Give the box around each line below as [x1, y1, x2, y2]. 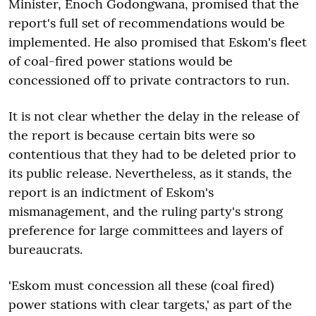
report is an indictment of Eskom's [8, 183, 214, 200]
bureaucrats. [8, 241, 83, 257]
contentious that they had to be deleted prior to [8, 145, 296, 162]
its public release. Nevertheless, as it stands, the [8, 164, 292, 181]
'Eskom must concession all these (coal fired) [8, 276, 274, 293]
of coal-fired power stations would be [8, 52, 233, 69]
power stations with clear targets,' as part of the [8, 296, 292, 312]
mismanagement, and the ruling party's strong [8, 202, 283, 219]
